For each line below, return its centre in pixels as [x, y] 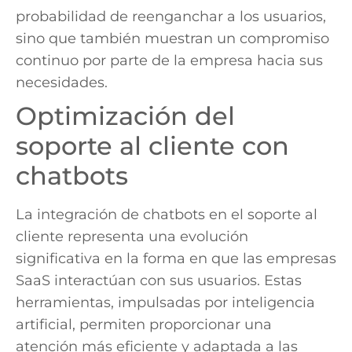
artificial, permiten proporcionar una [144, 324]
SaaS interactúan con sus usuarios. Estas [159, 280]
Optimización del [125, 115]
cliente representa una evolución [132, 236]
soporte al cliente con [152, 145]
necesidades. [62, 82]
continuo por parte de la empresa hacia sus [169, 60]
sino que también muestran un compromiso [172, 38]
